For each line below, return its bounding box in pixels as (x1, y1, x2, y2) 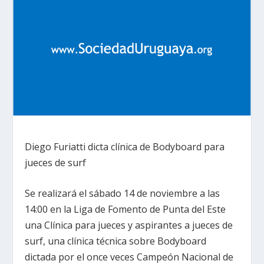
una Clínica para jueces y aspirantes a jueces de (25, 219, 233, 232)
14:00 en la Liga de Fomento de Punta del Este (25, 203, 226, 216)
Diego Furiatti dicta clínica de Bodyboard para (25, 140, 225, 153)
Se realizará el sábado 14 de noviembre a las (25, 187, 220, 200)
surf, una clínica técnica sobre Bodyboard (25, 235, 207, 248)
